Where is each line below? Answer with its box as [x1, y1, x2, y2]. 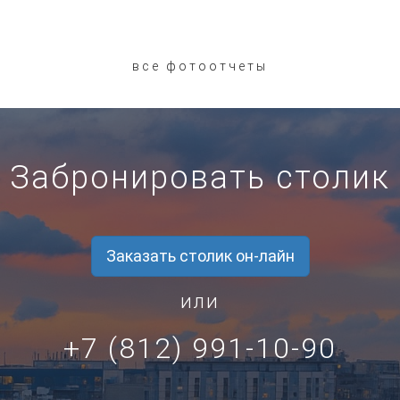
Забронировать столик [10, 159, 390, 197]
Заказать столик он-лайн [105, 246, 295, 266]
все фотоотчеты [132, 59, 268, 74]
